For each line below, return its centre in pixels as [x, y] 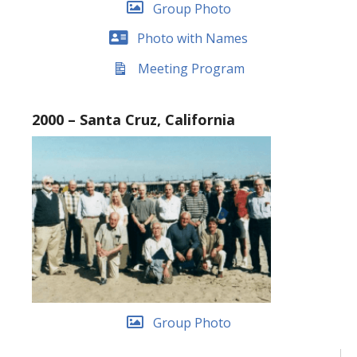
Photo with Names [192, 38]
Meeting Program [191, 68]
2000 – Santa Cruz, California [133, 119]
